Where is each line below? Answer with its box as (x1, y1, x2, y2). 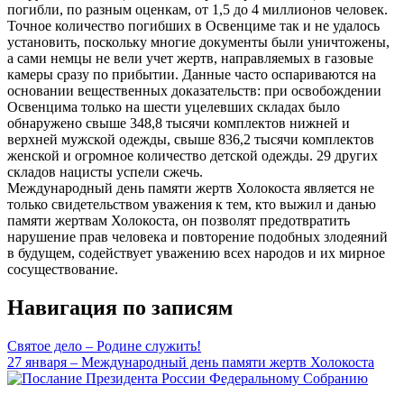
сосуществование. (7, 261, 118, 277)
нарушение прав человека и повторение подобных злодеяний (7, 228, 388, 244)
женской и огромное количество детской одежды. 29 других (7, 147, 378, 163)
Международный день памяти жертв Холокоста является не (7, 179, 374, 196)
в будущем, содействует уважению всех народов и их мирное (7, 244, 385, 261)
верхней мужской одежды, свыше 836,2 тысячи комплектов (7, 131, 374, 147)
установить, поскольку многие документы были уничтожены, (7, 33, 390, 50)
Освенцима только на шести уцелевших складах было (7, 98, 340, 115)
